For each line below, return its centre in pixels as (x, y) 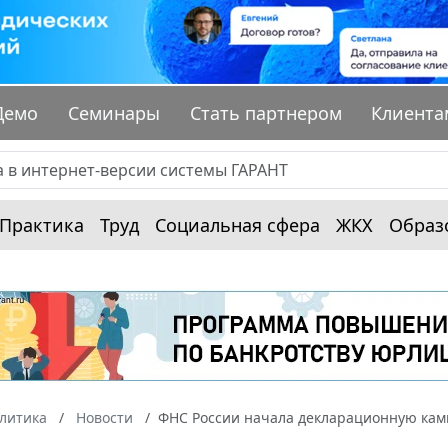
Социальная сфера (237, 225)
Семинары (114, 113)
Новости (104, 418)
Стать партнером (265, 113)
